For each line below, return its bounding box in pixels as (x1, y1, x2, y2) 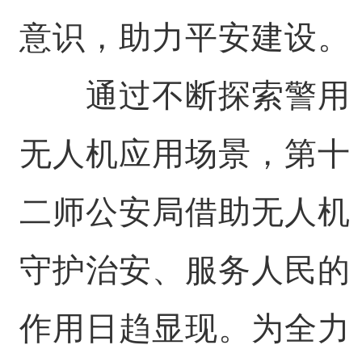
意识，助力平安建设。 (19, 19, 351, 55)
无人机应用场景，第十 (19, 136, 351, 171)
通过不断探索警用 (19, 78, 351, 113)
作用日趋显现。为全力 (19, 310, 351, 346)
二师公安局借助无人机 (19, 194, 351, 229)
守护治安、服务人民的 (19, 252, 351, 288)
